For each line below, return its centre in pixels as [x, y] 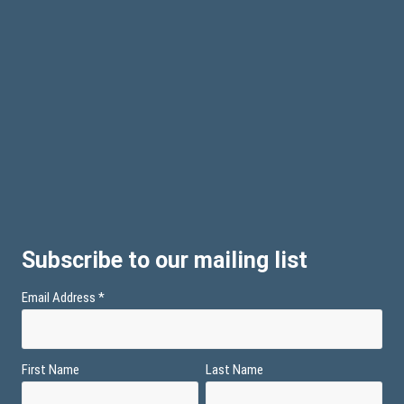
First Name [50, 370]
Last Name [234, 370]
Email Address [60, 298]
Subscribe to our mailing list [165, 261]
